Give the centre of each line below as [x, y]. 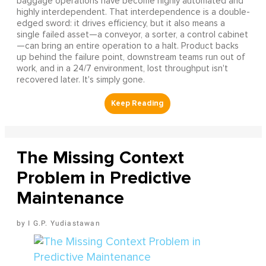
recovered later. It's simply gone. [80, 80]
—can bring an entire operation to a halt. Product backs [127, 46]
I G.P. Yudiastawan [64, 224]
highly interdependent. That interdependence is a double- [133, 12]
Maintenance [70, 198]
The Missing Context [100, 158]
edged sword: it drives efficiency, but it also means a [121, 24]
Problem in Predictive [104, 178]
